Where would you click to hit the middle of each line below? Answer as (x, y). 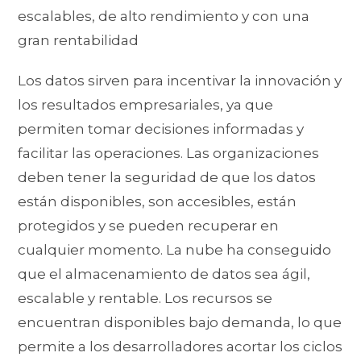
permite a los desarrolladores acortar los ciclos (180, 347)
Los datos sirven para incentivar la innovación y (180, 81)
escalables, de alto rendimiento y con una (164, 17)
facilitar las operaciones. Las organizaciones (169, 154)
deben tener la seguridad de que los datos (167, 178)
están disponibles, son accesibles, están (158, 202)
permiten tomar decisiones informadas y (161, 129)
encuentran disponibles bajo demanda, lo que (180, 323)
